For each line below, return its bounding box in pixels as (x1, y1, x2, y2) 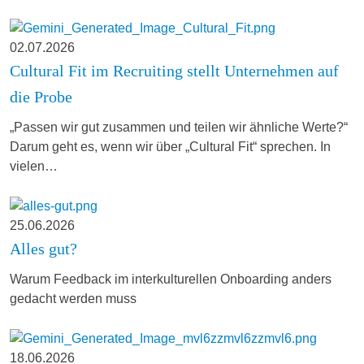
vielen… (10, 159, 58, 174)
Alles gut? (10, 240, 77, 258)
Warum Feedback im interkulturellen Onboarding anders (10, 272, 331, 287)
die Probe (10, 88, 72, 106)
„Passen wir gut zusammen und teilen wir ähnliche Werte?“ (10, 120, 348, 135)
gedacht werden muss (10, 292, 136, 306)
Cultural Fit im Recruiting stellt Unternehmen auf (10, 62, 339, 80)
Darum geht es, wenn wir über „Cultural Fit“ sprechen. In (10, 140, 331, 154)
